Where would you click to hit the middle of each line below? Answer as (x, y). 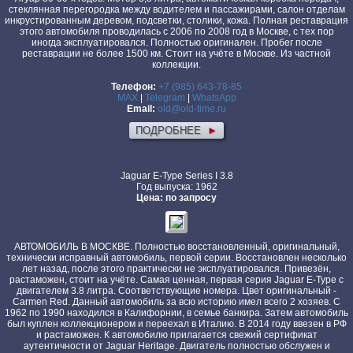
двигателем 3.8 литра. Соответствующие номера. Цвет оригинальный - (176, 291)
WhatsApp (214, 98)
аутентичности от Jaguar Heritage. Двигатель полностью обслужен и (176, 346)
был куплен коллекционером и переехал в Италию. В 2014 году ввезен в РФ (176, 324)
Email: (141, 109)
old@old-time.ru (192, 109)
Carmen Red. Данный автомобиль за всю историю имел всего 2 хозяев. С (176, 302)
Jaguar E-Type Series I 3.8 (176, 176)
